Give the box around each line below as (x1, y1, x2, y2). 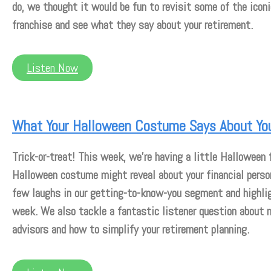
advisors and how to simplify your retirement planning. (12, 221, 249, 238)
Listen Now (27, 60, 78, 76)
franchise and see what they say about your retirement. (12, 16, 253, 33)
